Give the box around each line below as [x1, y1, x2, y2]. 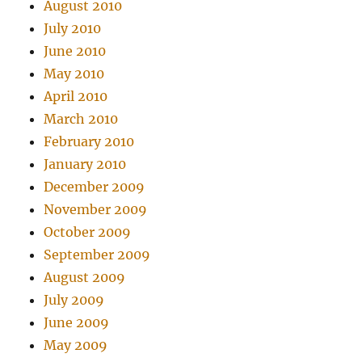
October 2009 [44, 223, 132, 240]
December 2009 [44, 178, 145, 195]
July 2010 [44, 19, 102, 36]
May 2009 [44, 336, 108, 353]
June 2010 [44, 42, 107, 59]
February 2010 [44, 133, 135, 149]
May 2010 [44, 65, 105, 82]
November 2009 [44, 200, 148, 217]
